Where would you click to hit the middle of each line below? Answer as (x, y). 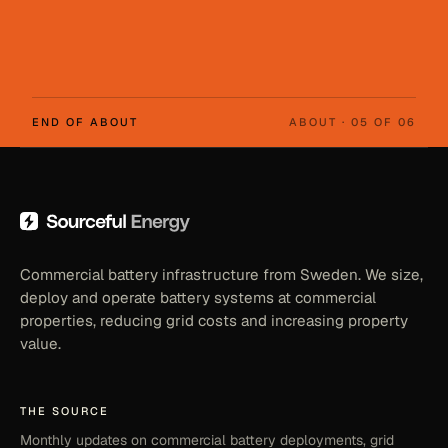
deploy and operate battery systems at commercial (198, 297)
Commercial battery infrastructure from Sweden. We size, (221, 274)
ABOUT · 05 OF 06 (352, 122)
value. (40, 343)
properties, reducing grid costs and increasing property (214, 320)
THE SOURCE (64, 411)
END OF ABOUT (85, 122)
